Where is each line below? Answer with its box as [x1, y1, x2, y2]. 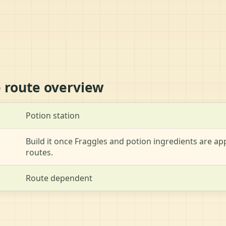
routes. [26, 146, 53, 158]
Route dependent [26, 172, 92, 184]
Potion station [26, 109, 80, 121]
